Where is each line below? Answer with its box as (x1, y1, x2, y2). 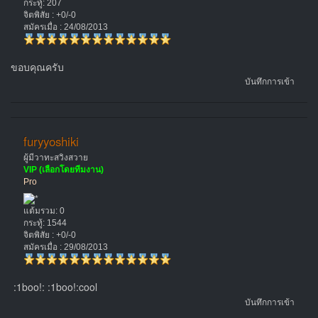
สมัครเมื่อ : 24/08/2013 (23, 21, 108, 32)
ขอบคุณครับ (11, 59, 64, 74)
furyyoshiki (23, 132, 79, 150)
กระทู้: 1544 (23, 217, 67, 228)
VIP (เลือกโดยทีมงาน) (23, 165, 104, 175)
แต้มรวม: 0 (23, 205, 65, 216)
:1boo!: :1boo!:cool (11, 280, 97, 295)
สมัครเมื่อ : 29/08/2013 (23, 241, 108, 252)
